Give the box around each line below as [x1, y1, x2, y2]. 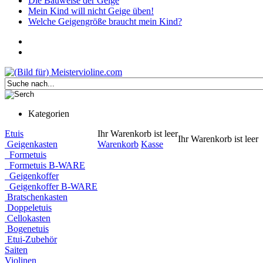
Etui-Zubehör [5, 234, 57, 244]
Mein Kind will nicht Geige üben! [28, 6, 154, 16]
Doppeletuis [5, 203, 52, 213]
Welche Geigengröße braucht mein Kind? [28, 16, 182, 26]
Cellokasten [5, 213, 50, 223]
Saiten [5, 245, 28, 255]
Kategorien [28, 109, 69, 119]
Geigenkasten [5, 139, 58, 149]
